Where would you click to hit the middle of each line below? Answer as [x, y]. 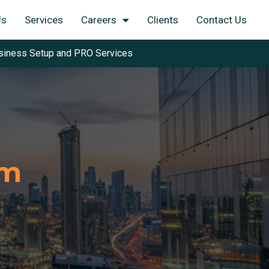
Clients [162, 20]
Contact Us [221, 20]
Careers [98, 20]
